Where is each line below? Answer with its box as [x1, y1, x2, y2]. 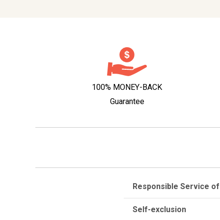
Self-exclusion [132, 205, 186, 215]
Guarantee [110, 96, 144, 106]
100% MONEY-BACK [92, 82, 162, 92]
